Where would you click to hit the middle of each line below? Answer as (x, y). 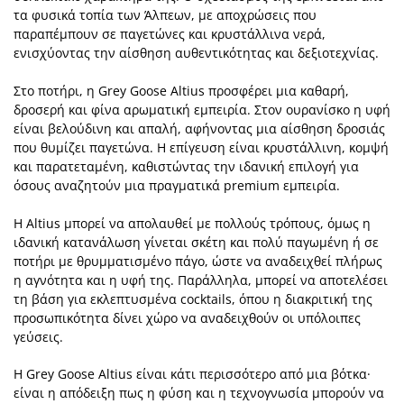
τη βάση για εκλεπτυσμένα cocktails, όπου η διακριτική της (193, 298)
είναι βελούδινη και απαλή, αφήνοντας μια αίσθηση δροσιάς (199, 129)
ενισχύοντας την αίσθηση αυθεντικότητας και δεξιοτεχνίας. (196, 53)
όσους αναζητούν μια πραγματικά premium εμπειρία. (177, 186)
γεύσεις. (38, 336)
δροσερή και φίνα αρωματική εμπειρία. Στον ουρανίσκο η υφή (202, 110)
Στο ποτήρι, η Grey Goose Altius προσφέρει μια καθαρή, (181, 91)
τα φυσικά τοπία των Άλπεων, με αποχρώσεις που (165, 15)
